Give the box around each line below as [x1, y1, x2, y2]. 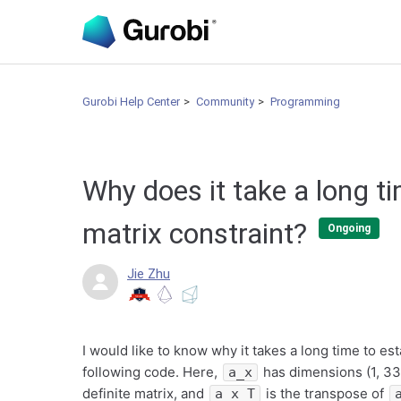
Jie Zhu [127, 266, 170, 282]
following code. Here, [82, 363, 221, 380]
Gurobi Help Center [82, 95, 180, 108]
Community [196, 95, 254, 108]
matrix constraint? [82, 217, 314, 251]
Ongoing [328, 221, 371, 235]
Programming [270, 95, 340, 108]
